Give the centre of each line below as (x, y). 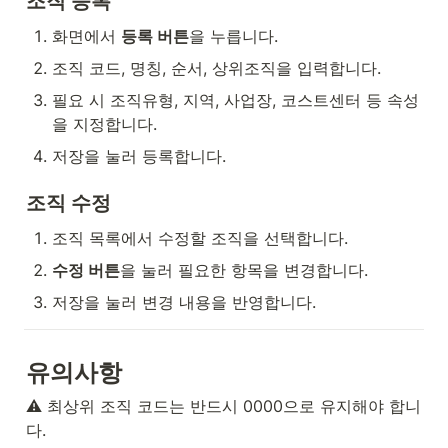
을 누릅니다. (233, 36)
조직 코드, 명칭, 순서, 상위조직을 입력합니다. (216, 68)
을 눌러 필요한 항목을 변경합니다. (244, 270)
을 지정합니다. (104, 124)
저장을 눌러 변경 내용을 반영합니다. (184, 302)
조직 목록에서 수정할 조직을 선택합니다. (200, 238)
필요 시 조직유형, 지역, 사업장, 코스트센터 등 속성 (235, 100)
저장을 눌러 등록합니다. (139, 156)
